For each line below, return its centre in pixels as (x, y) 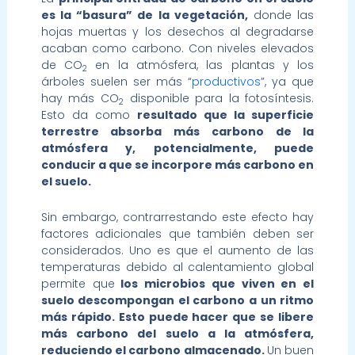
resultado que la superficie (226, 115)
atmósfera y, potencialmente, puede (177, 148)
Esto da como (89, 115)
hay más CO (80, 98)
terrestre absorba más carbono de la (177, 131)
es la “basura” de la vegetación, (144, 15)
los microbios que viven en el (214, 284)
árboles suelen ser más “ (116, 81)
